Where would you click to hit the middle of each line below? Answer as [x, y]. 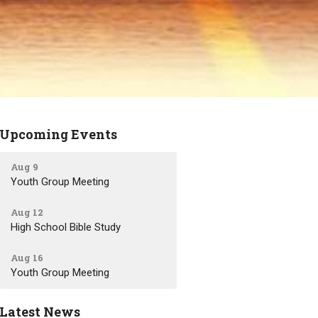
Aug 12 [27, 212]
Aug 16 [27, 257]
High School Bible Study [66, 227]
